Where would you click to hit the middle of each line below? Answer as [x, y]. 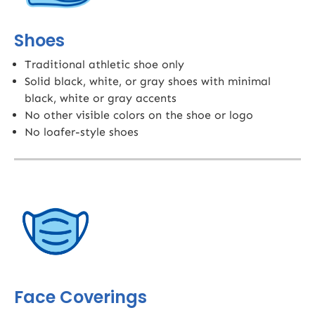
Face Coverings [81, 297]
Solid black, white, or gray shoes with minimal [148, 81]
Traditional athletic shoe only [104, 64]
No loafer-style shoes [82, 131]
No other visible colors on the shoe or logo [139, 115]
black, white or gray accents [101, 98]
